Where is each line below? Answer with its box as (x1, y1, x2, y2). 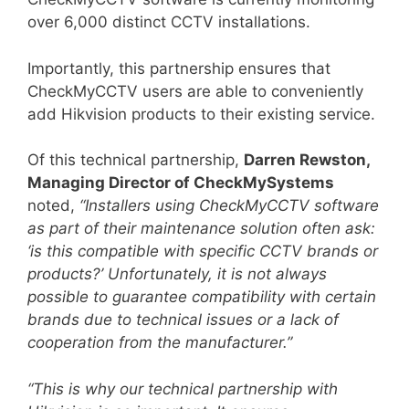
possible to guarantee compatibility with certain (27, 288, 376, 306)
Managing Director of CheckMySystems (27, 173, 334, 192)
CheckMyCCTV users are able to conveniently (27, 81, 363, 100)
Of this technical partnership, (27, 151, 244, 169)
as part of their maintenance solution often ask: (27, 219, 375, 237)
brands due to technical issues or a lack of (27, 310, 339, 329)
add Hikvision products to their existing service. (27, 104, 375, 123)
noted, (27, 196, 79, 215)
